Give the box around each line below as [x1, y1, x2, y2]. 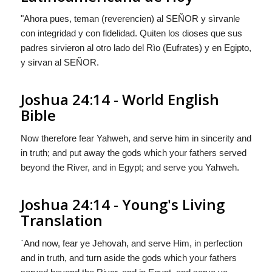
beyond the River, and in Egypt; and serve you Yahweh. [20, 162, 239, 172]
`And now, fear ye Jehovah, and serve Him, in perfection [20, 237, 242, 248]
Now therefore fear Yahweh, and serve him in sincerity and [20, 133, 251, 143]
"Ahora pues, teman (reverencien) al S [20, 13, 172, 24]
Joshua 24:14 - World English [20, 89, 219, 110]
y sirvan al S [20, 57, 70, 68]
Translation [20, 210, 103, 230]
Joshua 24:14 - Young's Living [20, 194, 225, 214]
